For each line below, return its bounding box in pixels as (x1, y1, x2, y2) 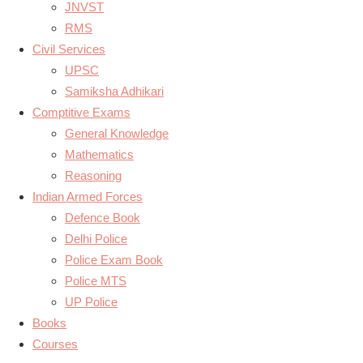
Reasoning (65, 169, 122, 182)
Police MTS (65, 274, 126, 288)
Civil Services (32, 42, 105, 56)
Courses (32, 337, 78, 351)
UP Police (65, 295, 117, 309)
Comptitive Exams (32, 105, 130, 119)
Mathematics (65, 147, 134, 161)
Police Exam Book (65, 253, 163, 267)
